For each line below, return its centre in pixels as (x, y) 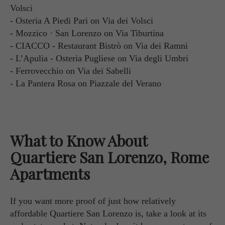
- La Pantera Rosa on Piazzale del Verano (86, 83)
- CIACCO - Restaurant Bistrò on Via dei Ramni (99, 45)
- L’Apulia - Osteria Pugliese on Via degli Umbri (99, 58)
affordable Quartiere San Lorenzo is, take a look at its (108, 213)
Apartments (50, 174)
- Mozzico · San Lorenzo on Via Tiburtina (87, 33)
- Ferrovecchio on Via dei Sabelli (71, 71)
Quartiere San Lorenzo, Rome (109, 157)
